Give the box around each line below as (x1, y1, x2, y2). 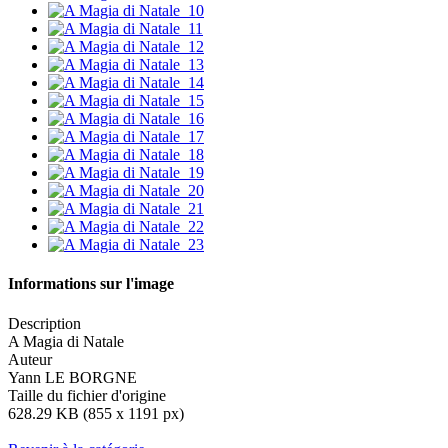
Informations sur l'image (8, 275, 174, 293)
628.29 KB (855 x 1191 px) (8, 404, 184, 422)
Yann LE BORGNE (8, 368, 137, 386)
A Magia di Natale (8, 332, 124, 350)
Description (8, 314, 81, 332)
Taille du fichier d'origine (8, 386, 166, 404)
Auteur (8, 350, 52, 368)
